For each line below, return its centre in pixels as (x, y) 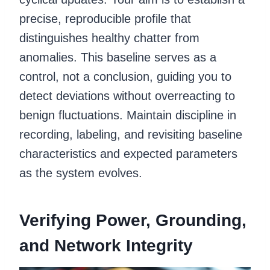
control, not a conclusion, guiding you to (125, 76)
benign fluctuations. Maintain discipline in (128, 115)
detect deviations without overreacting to (127, 96)
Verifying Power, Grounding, (133, 220)
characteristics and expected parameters (128, 153)
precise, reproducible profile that (105, 18)
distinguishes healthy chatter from (109, 38)
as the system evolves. (81, 173)
